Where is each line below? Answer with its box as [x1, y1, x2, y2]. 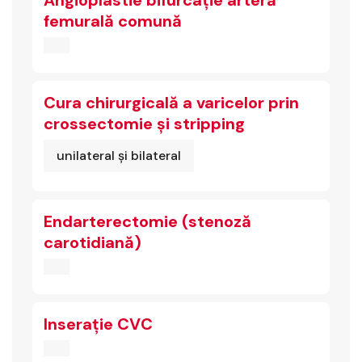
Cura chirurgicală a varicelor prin [44, 92, 299, 113]
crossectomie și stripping [44, 113, 245, 134]
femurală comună [44, 11, 182, 32]
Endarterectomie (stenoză [44, 211, 251, 232]
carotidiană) [44, 232, 141, 253]
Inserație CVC [44, 314, 153, 335]
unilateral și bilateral [57, 147, 181, 164]
